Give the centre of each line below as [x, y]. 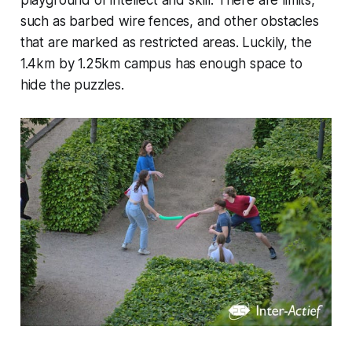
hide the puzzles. [72, 85]
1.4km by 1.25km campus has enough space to [161, 64]
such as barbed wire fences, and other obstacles [169, 22]
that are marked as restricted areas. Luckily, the [166, 43]
